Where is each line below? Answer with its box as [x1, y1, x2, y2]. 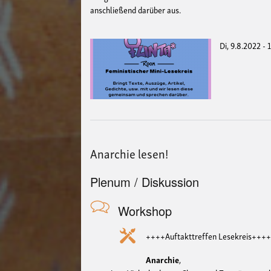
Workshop [118, 201, 172, 220]
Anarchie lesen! [90, 143, 169, 163]
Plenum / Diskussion [90, 172, 200, 191]
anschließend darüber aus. [90, 2, 181, 16]
